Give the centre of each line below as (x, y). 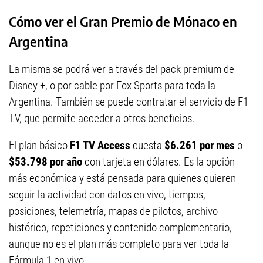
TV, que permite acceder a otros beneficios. (102, 119)
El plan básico (39, 146)
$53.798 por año (45, 162)
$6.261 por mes (200, 146)
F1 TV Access (100, 146)
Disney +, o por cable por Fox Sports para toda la (112, 86)
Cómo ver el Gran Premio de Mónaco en (123, 21)
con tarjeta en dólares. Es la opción (159, 162)
